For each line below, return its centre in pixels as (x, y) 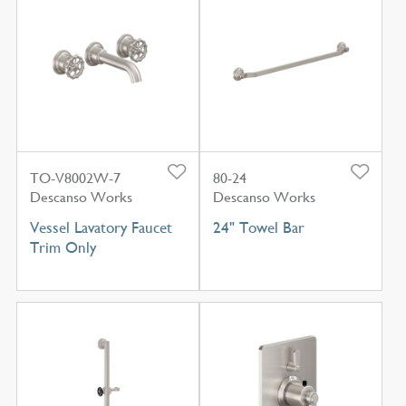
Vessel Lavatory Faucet (101, 228)
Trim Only (63, 248)
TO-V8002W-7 (75, 179)
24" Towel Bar (258, 228)
